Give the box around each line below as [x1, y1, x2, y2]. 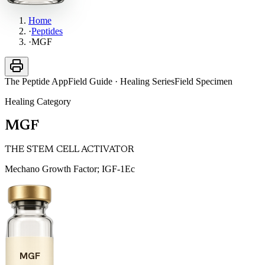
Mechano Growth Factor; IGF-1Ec [5, 164, 135, 174]
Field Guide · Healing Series [68, 76, 174, 87]
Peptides [31, 26, 63, 37]
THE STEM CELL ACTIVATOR [5, 145, 134, 155]
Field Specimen [174, 76, 232, 87]
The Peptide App [5, 76, 68, 87]
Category [34, 96, 71, 107]
